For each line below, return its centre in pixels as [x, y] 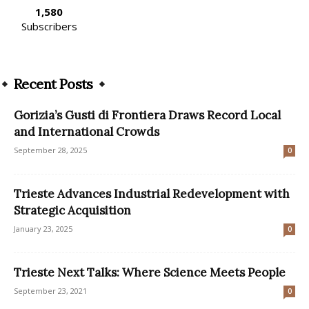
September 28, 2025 [50, 150]
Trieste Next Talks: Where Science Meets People [150, 272]
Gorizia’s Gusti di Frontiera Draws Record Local [147, 115]
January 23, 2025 [43, 228]
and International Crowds [87, 131]
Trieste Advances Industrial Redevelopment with [152, 193]
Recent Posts [53, 83]
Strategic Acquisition [72, 210]
